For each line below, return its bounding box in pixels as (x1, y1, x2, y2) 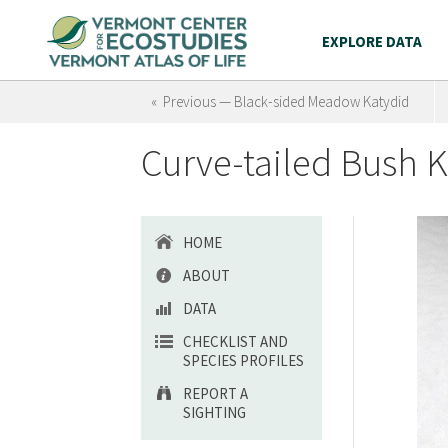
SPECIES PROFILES (183, 351, 304, 370)
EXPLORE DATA (322, 32, 422, 51)
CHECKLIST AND (183, 332, 288, 351)
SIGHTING (183, 403, 246, 422)
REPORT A (183, 384, 248, 403)
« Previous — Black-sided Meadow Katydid (151, 92, 409, 111)
